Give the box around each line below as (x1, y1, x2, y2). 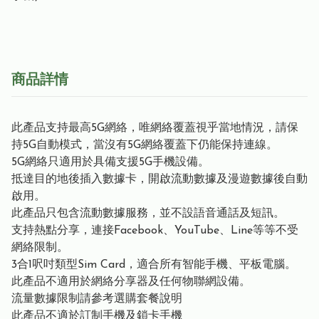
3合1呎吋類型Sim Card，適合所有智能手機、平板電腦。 (11, 259, 296, 271)
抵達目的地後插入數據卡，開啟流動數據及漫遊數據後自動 (11, 174, 308, 186)
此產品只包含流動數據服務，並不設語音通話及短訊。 (11, 208, 285, 220)
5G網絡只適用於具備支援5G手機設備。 (11, 157, 209, 169)
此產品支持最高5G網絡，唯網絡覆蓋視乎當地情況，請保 (11, 122, 298, 135)
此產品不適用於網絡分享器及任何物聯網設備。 (11, 276, 251, 288)
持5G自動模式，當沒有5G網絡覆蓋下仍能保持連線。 (11, 140, 278, 152)
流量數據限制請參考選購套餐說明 (11, 293, 182, 305)
